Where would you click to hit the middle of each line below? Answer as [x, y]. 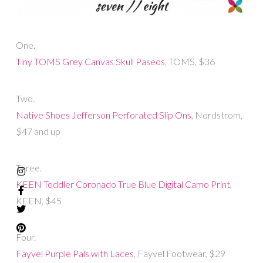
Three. [28, 168]
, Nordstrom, [217, 114]
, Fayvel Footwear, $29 [179, 254]
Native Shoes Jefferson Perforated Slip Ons [103, 114]
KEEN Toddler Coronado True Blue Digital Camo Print [123, 184]
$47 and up [38, 131]
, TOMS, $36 [190, 62]
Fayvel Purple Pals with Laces [75, 254]
